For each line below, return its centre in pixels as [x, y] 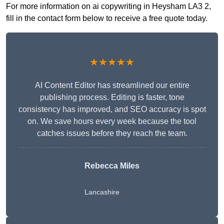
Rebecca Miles [112, 166]
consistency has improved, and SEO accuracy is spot [112, 109]
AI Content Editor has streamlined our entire [112, 85]
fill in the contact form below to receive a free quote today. [107, 18]
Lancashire [102, 192]
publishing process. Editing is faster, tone [112, 97]
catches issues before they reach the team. [112, 133]
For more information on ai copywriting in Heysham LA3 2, [108, 6]
